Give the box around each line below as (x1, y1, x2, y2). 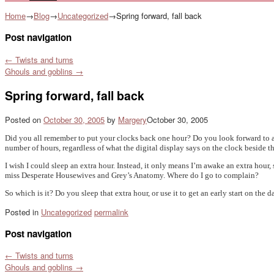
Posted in (5, 206, 39, 218)
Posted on (5, 114, 43, 125)
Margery (118, 114, 147, 125)
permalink (94, 206, 128, 218)
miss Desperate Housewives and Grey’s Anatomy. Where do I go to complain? (5, 171, 259, 180)
